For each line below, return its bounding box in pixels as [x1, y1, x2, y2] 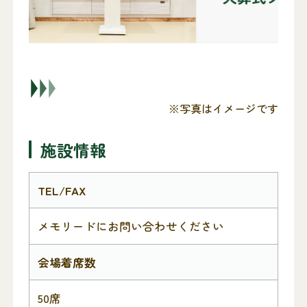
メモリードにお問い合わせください [37, 218, 224, 235]
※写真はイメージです [169, 99, 279, 116]
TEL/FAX [37, 182, 86, 199]
